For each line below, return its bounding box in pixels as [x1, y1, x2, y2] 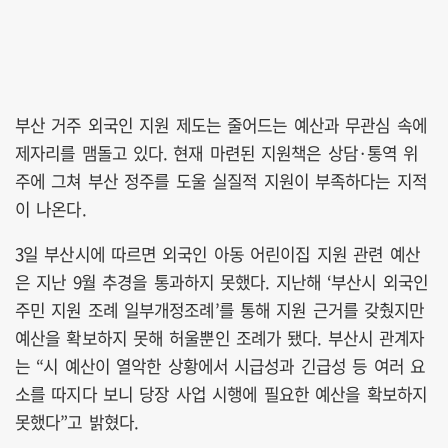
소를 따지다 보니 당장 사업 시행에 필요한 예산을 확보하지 [15, 380, 427, 406]
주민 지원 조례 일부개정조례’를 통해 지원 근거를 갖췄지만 [15, 296, 425, 322]
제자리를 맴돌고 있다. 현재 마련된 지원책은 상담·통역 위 [15, 139, 419, 165]
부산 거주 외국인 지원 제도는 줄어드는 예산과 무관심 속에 [15, 111, 427, 137]
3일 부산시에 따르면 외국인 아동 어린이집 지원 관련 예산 [15, 240, 420, 266]
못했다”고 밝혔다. [15, 408, 138, 434]
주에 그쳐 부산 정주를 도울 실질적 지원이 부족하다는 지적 [15, 167, 427, 193]
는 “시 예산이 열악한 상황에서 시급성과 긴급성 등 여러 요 [15, 352, 426, 378]
